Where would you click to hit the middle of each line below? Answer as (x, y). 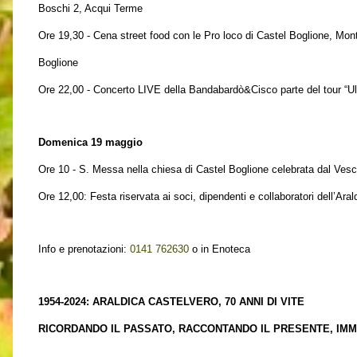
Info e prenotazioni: (84, 249)
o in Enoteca (221, 249)
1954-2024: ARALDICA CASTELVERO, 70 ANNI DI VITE (171, 302)
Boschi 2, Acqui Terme (90, 8)
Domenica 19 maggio (90, 142)
